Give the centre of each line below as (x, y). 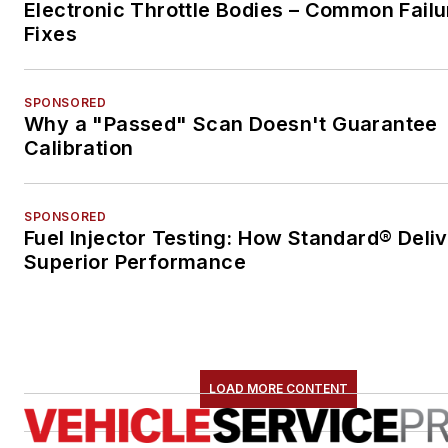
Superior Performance (135, 262)
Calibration (79, 148)
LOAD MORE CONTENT (278, 389)
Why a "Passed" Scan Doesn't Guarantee (231, 124)
